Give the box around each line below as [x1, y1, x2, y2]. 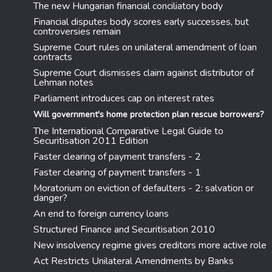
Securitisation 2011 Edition [33, 134, 148, 148]
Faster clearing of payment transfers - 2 [33, 150, 201, 163]
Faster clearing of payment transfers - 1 [33, 166, 201, 179]
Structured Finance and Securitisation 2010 [33, 223, 215, 236]
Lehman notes [33, 76, 93, 89]
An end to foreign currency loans [33, 207, 169, 220]
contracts [33, 50, 72, 64]
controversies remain [33, 25, 121, 38]
